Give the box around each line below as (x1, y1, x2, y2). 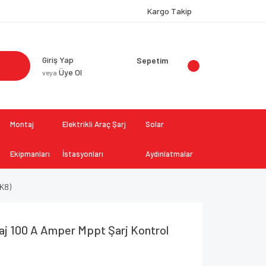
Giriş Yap (42, 55, 74, 65)
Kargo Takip (147, 6, 192, 16)
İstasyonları (62, 149, 104, 159)
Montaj (9, 119, 34, 129)
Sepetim (137, 55, 168, 65)
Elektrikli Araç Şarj (62, 119, 126, 129)
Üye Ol (57, 67, 82, 77)
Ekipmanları (9, 149, 50, 159)
